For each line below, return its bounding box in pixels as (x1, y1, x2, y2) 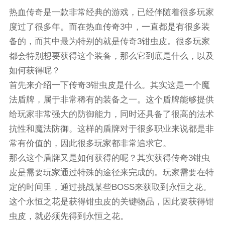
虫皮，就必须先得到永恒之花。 (9, 211, 129, 221)
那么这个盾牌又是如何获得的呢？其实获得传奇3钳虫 (9, 153, 210, 163)
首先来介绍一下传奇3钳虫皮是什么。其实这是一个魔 (9, 80, 210, 90)
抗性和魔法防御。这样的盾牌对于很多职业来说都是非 (9, 124, 214, 134)
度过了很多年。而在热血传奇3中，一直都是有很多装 (9, 22, 210, 32)
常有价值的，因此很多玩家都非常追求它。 (9, 138, 171, 148)
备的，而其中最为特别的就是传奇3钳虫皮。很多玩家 (9, 36, 210, 46)
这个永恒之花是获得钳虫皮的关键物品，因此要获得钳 (9, 196, 214, 206)
